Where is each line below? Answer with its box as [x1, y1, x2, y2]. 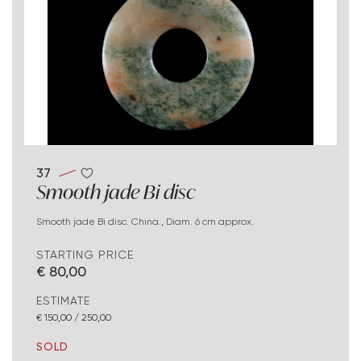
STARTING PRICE [36, 248, 134, 262]
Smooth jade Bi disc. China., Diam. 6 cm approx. [42, 215, 254, 228]
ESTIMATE [36, 294, 90, 308]
